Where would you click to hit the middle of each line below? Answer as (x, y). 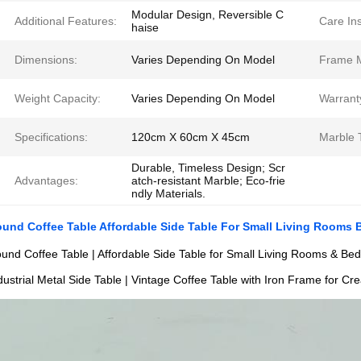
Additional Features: (66, 21)
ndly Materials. (168, 193)
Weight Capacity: (58, 98)
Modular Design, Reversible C (207, 15)
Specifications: (51, 137)
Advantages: (46, 180)
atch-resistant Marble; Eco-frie (208, 180)
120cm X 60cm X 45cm (191, 137)
